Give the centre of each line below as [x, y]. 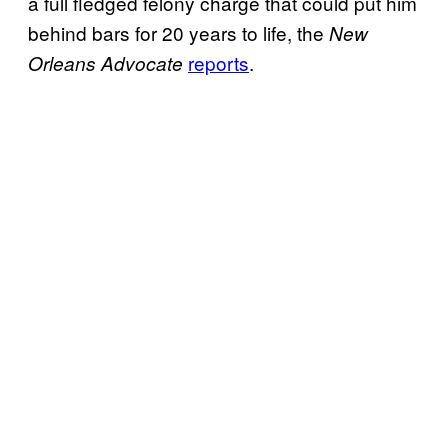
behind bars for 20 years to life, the [178, 32]
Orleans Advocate [108, 62]
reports [218, 62]
